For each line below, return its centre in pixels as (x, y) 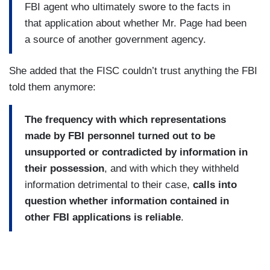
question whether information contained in (127, 201)
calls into (215, 184)
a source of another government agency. (115, 39)
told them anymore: (52, 87)
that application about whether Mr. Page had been (136, 23)
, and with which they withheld (171, 168)
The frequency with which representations (125, 119)
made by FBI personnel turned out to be (120, 136)
